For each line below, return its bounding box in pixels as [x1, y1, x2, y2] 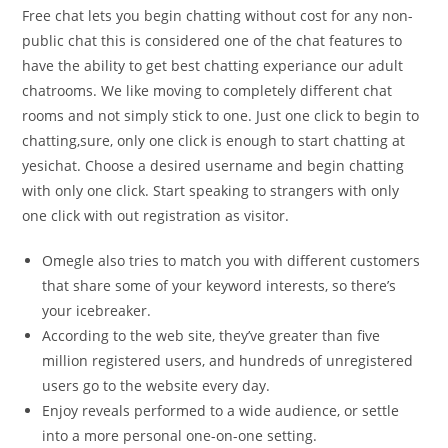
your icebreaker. [42, 301, 152, 320]
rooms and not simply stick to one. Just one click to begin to [22, 106, 420, 125]
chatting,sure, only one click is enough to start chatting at [22, 131, 406, 150]
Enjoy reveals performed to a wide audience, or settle [42, 401, 400, 420]
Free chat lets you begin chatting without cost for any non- [22, 6, 414, 25]
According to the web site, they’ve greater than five [42, 326, 381, 345]
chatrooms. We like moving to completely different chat [22, 81, 393, 100]
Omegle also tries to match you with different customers [42, 251, 421, 270]
